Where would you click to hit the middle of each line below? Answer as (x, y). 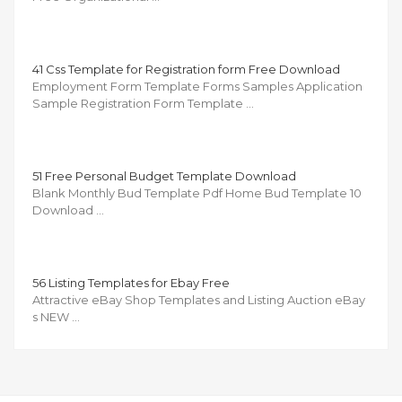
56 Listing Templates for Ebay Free (131, 282)
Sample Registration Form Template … (143, 103)
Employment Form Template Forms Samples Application (197, 86)
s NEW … (56, 316)
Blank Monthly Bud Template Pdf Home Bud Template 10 (197, 192)
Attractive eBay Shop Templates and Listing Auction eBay (199, 299)
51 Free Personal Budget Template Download (164, 175)
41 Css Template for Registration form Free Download (186, 69)
